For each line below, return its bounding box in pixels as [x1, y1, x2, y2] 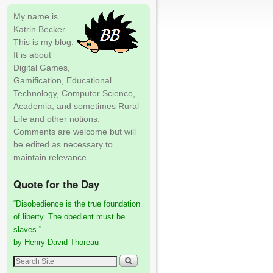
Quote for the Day [13, 177, 99, 192]
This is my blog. [13, 37, 74, 47]
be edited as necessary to [13, 139, 113, 149]
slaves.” [13, 224, 41, 234]
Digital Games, [13, 62, 70, 73]
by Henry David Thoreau [13, 237, 99, 247]
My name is [13, 11, 58, 21]
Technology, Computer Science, [13, 88, 135, 98]
